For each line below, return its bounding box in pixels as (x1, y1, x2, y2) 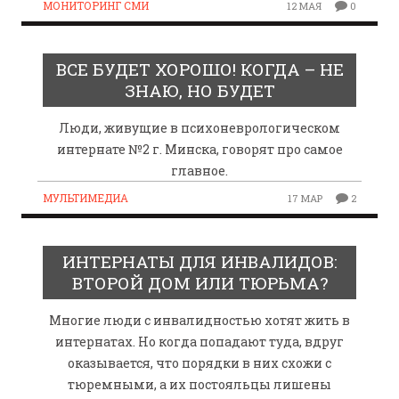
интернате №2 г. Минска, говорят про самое (56, 140, 343, 158)
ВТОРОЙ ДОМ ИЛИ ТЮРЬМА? (71, 271, 328, 294)
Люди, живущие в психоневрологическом (59, 118, 340, 136)
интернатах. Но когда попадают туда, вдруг (55, 332, 344, 350)
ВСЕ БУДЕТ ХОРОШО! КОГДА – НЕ (55, 57, 344, 80)
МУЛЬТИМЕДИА (43, 190, 128, 205)
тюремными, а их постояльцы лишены (68, 375, 331, 393)
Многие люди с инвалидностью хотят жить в (49, 311, 350, 329)
